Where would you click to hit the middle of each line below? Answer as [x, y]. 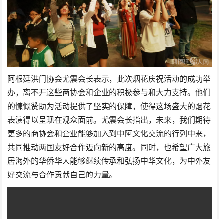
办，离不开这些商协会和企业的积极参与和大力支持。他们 [109, 93]
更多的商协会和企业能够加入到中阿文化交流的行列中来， [109, 134]
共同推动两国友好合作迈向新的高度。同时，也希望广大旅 [109, 148]
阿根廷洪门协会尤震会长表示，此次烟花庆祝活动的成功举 [109, 79]
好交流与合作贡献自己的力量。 [62, 175]
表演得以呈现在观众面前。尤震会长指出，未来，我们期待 [109, 120]
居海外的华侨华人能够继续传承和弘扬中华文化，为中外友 [109, 161]
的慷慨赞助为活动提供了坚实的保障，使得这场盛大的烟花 [109, 107]
